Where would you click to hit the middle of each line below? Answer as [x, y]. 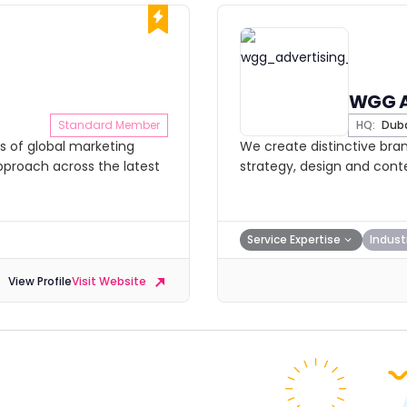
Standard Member [109, 125]
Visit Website [110, 282]
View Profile [40, 282]
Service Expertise [294, 239]
